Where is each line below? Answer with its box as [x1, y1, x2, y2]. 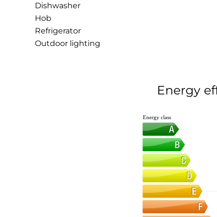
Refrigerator [35, 26, 81, 35]
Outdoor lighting [35, 39, 100, 48]
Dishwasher [35, 1, 80, 10]
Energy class [142, 114, 171, 120]
